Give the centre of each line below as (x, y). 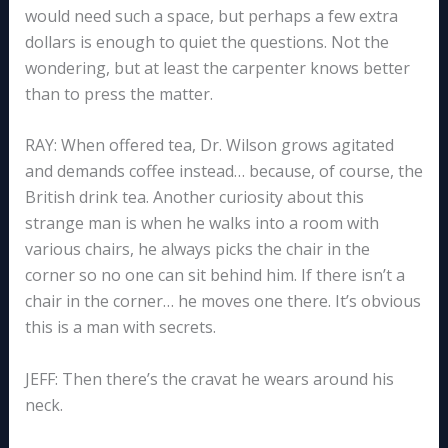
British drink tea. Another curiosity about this (194, 197)
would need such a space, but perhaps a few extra (211, 15)
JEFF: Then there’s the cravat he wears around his (209, 378)
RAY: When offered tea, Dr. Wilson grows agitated (209, 145)
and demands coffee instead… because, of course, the (223, 171)
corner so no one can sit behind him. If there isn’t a (214, 275)
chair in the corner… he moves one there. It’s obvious (222, 301)
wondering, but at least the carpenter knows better (217, 67)
